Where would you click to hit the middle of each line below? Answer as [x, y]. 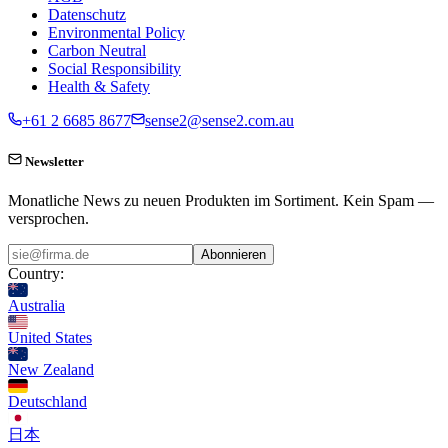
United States [50, 337]
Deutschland [47, 401]
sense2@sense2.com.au [219, 120]
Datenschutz [87, 14]
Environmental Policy [116, 32]
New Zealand [51, 369]
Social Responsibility [114, 68]
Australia [36, 305]
